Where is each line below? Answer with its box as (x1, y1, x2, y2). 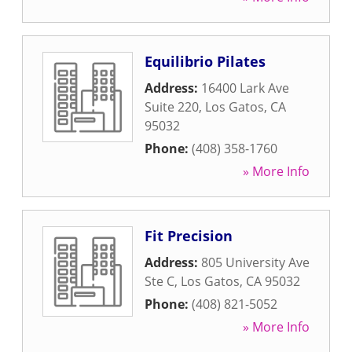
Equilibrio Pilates (145, 52, 266, 71)
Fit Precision (145, 226, 233, 245)
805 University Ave (201, 254, 310, 271)
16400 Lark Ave (201, 79, 289, 97)
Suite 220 (145, 98, 199, 115)
